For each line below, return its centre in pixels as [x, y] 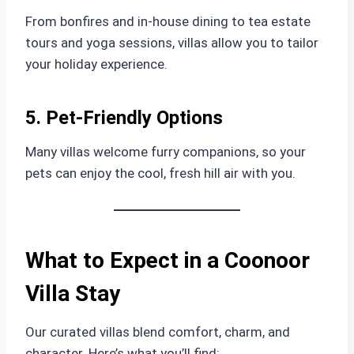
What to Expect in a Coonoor [168, 260]
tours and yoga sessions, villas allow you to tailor [172, 43]
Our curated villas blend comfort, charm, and [158, 332]
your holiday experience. [96, 64]
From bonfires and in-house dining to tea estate [168, 21]
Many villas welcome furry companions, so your [166, 152]
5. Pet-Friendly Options [124, 118]
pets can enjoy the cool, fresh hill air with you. [160, 173]
